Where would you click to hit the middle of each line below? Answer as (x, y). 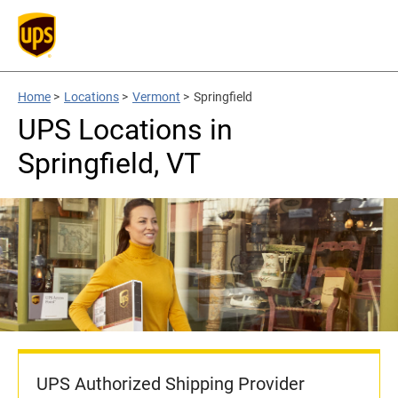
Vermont (156, 97)
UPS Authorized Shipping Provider (171, 384)
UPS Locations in (125, 130)
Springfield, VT (109, 163)
